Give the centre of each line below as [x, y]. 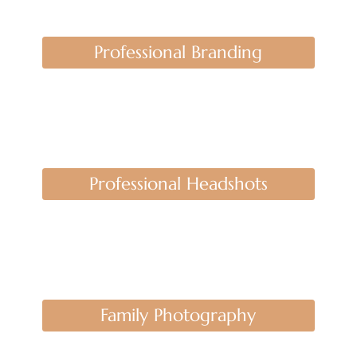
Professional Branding [178, 52]
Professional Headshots [178, 183]
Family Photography [178, 315]
